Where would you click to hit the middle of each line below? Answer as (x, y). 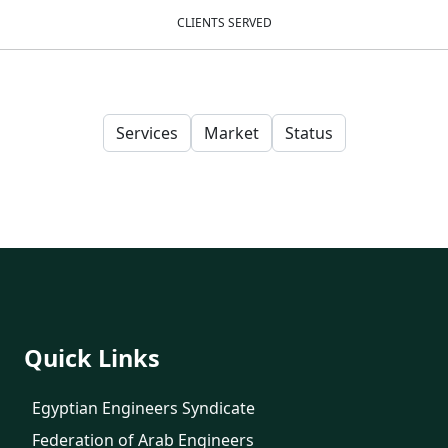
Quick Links (92, 358)
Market (231, 133)
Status (308, 133)
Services (146, 133)
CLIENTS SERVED (224, 22)
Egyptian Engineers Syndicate (143, 408)
